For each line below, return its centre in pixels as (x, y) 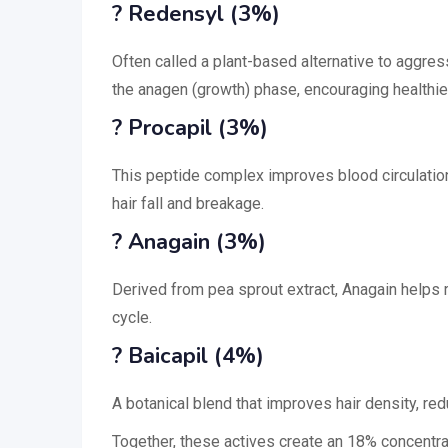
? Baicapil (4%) (188, 355)
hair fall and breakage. (188, 203)
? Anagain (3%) (189, 241)
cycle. (132, 317)
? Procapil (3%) (190, 127)
